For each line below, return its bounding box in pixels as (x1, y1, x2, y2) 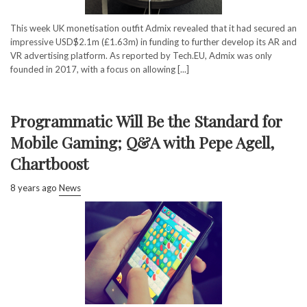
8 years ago (10, 182, 57, 193)
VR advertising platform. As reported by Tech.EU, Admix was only (10, 49, 272, 61)
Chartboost (10, 152, 88, 174)
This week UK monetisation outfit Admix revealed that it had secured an (10, 22, 297, 34)
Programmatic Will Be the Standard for (10, 110, 282, 132)
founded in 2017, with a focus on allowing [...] (10, 63, 189, 75)
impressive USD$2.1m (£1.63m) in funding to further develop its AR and (10, 36, 297, 47)
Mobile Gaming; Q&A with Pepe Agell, (10, 131, 274, 153)
